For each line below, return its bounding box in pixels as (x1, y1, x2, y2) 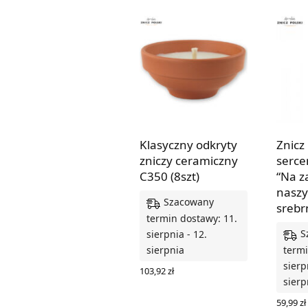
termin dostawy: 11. (146, 211, 237, 225)
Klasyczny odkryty (140, 137, 237, 153)
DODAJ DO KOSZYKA (140, 276, 229, 289)
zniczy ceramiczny (140, 153, 238, 169)
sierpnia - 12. (146, 227, 207, 241)
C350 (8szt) (140, 168, 199, 185)
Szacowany (164, 195, 214, 209)
